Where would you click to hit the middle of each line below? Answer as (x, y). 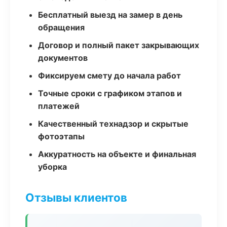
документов (63, 58)
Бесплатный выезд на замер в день (110, 15)
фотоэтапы (61, 136)
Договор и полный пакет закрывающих (119, 45)
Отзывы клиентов (76, 197)
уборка (52, 167)
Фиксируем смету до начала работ (109, 75)
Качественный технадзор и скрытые (113, 124)
